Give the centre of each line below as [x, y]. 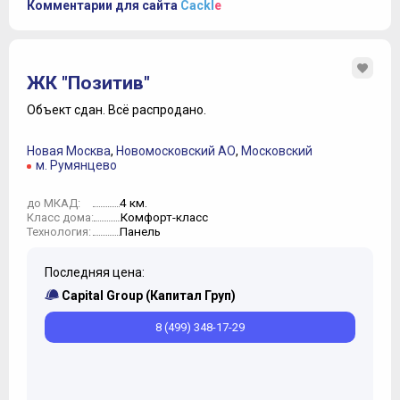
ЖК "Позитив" [88, 83]
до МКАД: [54, 204]
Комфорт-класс [164, 217]
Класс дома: [60, 218]
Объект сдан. [67, 110]
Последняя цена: [95, 273]
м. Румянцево [76, 166]
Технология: [59, 232]
